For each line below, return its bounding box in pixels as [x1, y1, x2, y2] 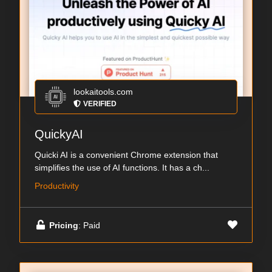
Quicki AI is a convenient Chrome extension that [35, 150, 218, 160]
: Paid [78, 220, 100, 230]
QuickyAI [35, 127, 83, 141]
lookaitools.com [73, 87, 133, 97]
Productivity [35, 181, 79, 191]
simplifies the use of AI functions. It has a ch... [35, 163, 209, 173]
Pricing [49, 220, 78, 230]
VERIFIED [83, 100, 117, 109]
